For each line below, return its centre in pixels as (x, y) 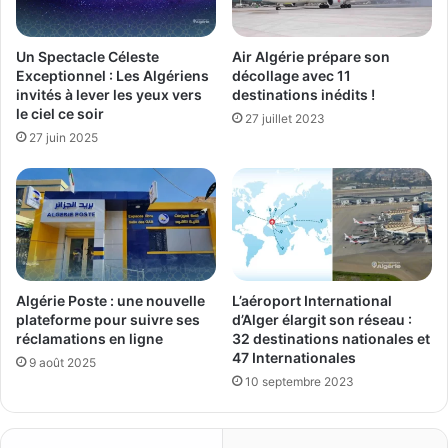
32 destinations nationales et (331, 338)
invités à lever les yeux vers (109, 94)
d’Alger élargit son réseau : (322, 319)
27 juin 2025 (63, 137)
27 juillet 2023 (285, 118)
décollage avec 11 (291, 75)
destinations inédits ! (303, 94)
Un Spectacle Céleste (87, 56)
